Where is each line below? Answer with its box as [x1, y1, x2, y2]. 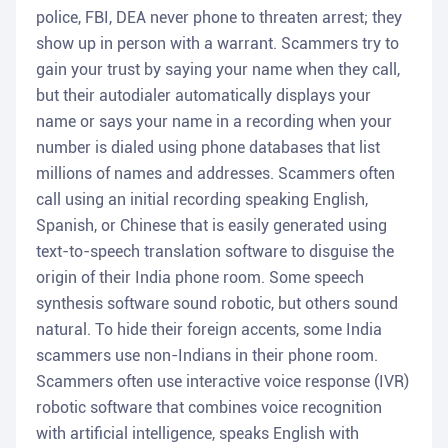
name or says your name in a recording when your [36, 112, 392, 132]
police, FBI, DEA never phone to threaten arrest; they [36, 8, 402, 28]
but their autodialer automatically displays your [36, 86, 371, 106]
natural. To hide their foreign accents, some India [36, 320, 382, 340]
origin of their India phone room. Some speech [36, 268, 364, 288]
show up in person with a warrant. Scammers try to [36, 34, 399, 54]
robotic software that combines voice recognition [36, 398, 382, 418]
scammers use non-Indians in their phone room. [36, 346, 378, 366]
